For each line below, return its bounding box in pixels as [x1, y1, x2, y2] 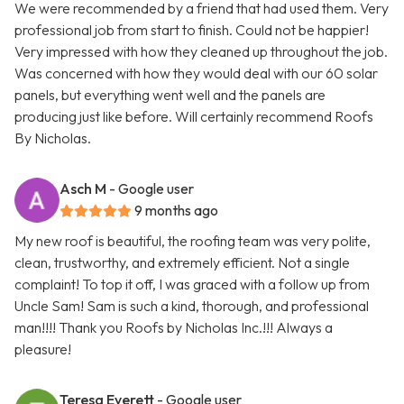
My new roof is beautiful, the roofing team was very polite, [14, 232, 371, 251]
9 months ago [134, 201, 218, 220]
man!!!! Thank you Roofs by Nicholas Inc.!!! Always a [14, 318, 333, 337]
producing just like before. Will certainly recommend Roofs [14, 107, 373, 126]
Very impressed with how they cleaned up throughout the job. [14, 42, 388, 61]
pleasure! [14, 340, 71, 359]
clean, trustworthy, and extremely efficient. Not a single [14, 253, 350, 272]
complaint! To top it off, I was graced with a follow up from [14, 275, 370, 294]
